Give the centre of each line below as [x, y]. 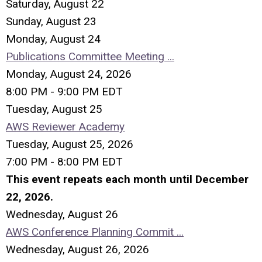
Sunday [23, 21]
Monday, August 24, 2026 [69, 74]
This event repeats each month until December [127, 179]
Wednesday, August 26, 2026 [77, 249]
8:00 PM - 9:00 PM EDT [64, 92]
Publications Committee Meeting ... [90, 56]
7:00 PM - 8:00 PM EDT [64, 162]
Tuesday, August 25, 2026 [70, 144]
